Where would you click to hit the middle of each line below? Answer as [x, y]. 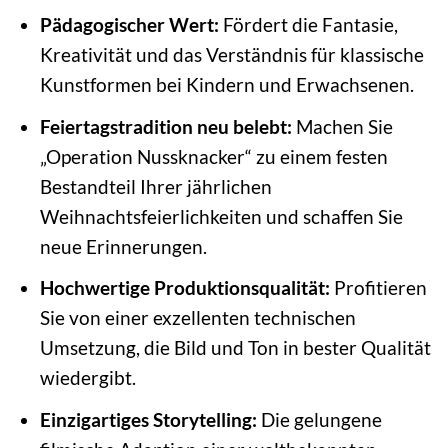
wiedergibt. [87, 378]
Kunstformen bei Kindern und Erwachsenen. [226, 85]
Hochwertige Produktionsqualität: [184, 288]
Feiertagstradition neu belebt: [165, 126]
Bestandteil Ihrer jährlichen [155, 186]
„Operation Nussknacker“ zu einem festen [213, 156]
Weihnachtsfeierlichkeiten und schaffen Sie [221, 216]
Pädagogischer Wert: [129, 25]
